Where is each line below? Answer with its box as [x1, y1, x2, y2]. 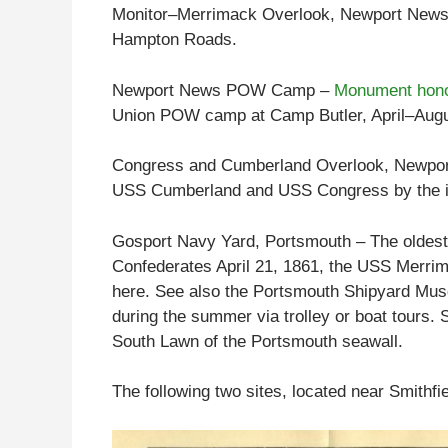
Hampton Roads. [112, 30, 237, 50]
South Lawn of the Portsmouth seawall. [112, 331, 403, 351]
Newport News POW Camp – [112, 80, 334, 100]
